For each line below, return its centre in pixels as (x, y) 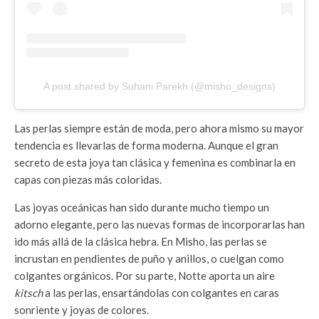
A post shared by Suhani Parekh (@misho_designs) (159, 87)
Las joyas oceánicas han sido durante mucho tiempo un (142, 208)
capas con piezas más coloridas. (88, 180)
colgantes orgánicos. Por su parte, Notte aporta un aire (145, 276)
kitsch (28, 293)
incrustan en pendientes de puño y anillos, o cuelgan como (149, 259)
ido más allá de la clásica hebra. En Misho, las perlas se (141, 242)
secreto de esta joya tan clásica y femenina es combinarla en (155, 163)
